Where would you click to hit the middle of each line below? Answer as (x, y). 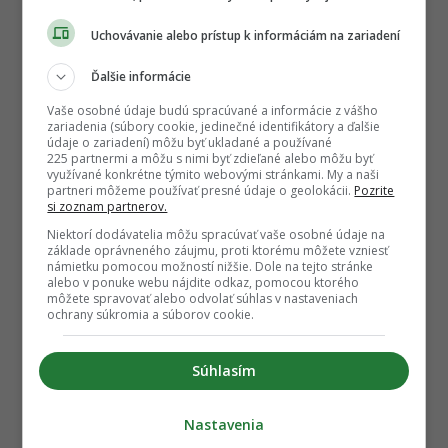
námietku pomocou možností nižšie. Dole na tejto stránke (210, 266)
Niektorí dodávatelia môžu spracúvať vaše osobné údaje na (216, 234)
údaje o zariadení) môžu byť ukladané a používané (190, 142)
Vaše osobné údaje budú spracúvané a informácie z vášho (213, 110)
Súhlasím (224, 370)
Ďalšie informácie (141, 76)
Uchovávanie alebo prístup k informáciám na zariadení (246, 35)
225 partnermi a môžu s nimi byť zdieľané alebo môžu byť (210, 158)
